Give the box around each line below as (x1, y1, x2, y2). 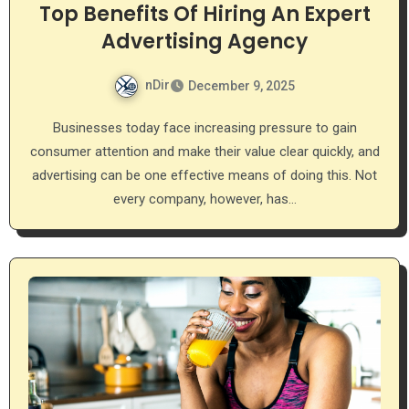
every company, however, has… (112, 190, 297, 207)
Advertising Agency (101, 26, 308, 56)
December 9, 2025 (188, 78, 295, 93)
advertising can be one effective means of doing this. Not (32, 166, 377, 184)
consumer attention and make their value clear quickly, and (29, 142, 380, 160)
